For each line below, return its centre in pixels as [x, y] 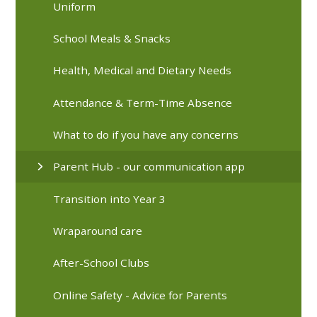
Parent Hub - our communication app [149, 167]
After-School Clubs [102, 263]
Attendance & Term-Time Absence [143, 102]
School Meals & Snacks [112, 38]
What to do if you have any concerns [146, 134]
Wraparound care [98, 230]
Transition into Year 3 [110, 198]
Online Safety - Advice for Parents [140, 295]
